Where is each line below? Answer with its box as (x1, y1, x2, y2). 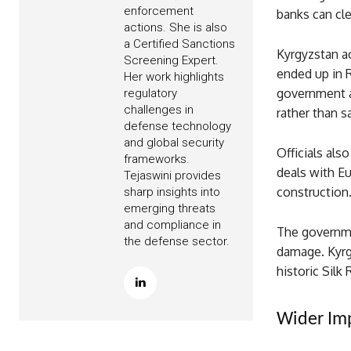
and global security (124, 136, 224, 150)
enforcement (124, 4, 194, 19)
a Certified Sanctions (124, 37, 235, 52)
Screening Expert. (124, 53, 219, 68)
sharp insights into (124, 185, 220, 200)
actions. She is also (124, 20, 227, 35)
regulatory (124, 86, 177, 101)
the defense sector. (124, 234, 230, 249)
